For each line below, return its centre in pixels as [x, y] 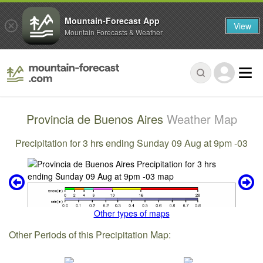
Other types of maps [131, 213]
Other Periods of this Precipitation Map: [90, 234]
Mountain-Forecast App [112, 20]
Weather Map [202, 119]
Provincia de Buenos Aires [96, 119]
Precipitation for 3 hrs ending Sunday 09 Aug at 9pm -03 [131, 143]
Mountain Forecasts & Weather [114, 32]
